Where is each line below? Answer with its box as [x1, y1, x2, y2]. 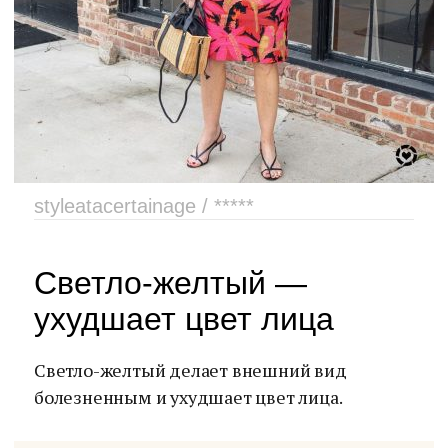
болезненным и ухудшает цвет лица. [34, 385, 343, 409]
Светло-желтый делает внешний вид [34, 358, 347, 382]
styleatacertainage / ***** [34, 195, 254, 217]
